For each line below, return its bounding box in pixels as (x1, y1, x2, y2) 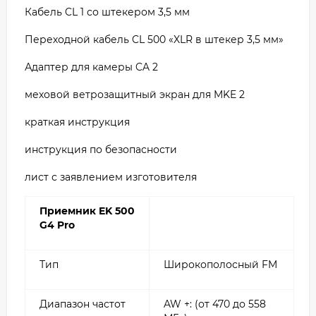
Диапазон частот (39, 297, 126, 310)
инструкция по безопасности (25, 142, 177, 156)
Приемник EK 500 (39, 204, 135, 217)
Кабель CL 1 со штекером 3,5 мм (25, 5, 190, 18)
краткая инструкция (25, 115, 130, 128)
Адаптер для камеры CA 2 (25, 60, 158, 73)
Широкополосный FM (164, 257, 277, 271)
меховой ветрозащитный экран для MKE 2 (25, 87, 245, 101)
